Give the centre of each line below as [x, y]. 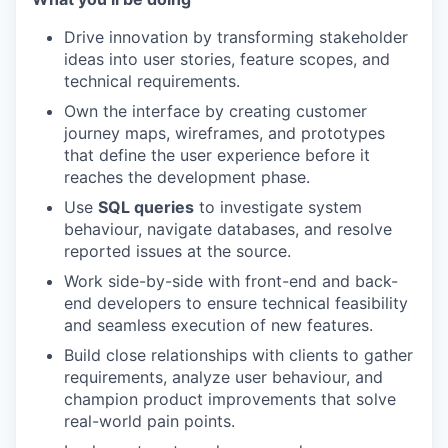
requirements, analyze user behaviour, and [223, 377]
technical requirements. [152, 81]
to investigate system [278, 207]
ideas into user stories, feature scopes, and [227, 59]
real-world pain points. [149, 421]
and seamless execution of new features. [218, 325]
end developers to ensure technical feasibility [236, 303]
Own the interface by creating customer [215, 111]
